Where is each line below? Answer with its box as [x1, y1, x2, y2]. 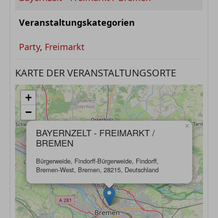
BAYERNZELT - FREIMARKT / [36, 126, 155, 139]
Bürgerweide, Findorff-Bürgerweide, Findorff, [36, 156, 159, 166]
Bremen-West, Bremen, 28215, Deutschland [36, 165, 159, 175]
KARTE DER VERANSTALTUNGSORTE [15, 66, 176, 80]
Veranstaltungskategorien [19, 17, 135, 29]
